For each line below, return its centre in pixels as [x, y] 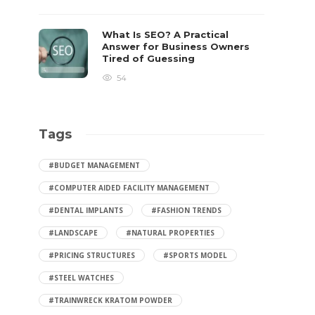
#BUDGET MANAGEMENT [95, 165]
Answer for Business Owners [176, 46]
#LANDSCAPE [73, 233]
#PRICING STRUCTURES [92, 255]
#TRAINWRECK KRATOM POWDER [111, 300]
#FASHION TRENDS [187, 210]
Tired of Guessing [150, 58]
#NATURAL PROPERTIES [171, 233]
